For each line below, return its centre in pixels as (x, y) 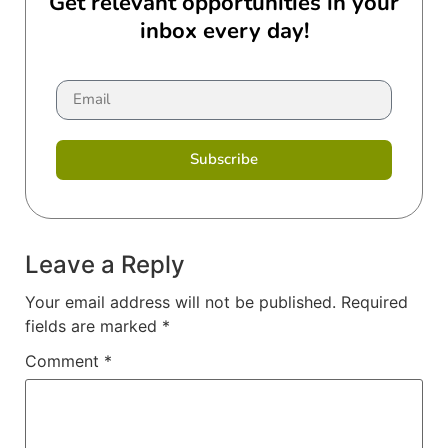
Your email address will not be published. (180, 301)
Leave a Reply (105, 264)
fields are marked (93, 325)
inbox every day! (224, 30)
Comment (64, 360)
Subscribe (224, 159)
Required (374, 301)
